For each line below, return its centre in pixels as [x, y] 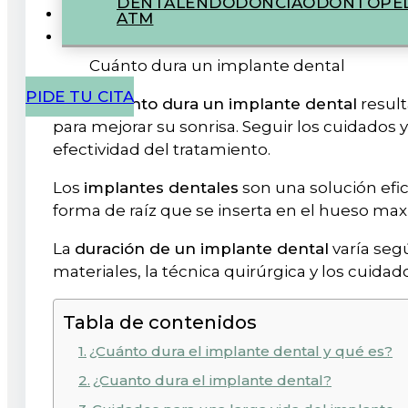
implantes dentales [161, 188]
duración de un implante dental [202, 249]
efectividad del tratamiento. [163, 150]
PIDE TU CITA [80, 97]
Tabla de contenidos [160, 322]
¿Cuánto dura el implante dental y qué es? [241, 352]
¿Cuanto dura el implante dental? [213, 381]
